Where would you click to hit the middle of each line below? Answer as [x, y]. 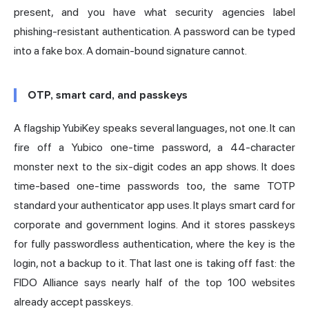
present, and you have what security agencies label [154, 12]
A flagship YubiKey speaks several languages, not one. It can [154, 128]
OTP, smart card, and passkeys [108, 96]
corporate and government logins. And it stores [132, 225]
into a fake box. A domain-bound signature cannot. [130, 51]
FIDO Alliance [46, 283]
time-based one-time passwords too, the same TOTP [154, 186]
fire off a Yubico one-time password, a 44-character [154, 148]
